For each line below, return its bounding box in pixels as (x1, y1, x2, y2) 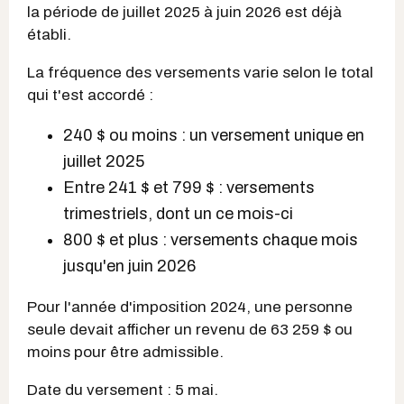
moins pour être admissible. (27, 343, 224, 361)
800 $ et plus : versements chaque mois (63, 230, 358, 249)
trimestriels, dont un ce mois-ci (63, 204, 293, 223)
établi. (27, 25, 71, 43)
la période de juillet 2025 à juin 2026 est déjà (27, 3, 342, 21)
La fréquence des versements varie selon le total (27, 63, 373, 81)
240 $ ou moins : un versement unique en (63, 125, 364, 144)
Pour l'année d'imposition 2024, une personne (27, 298, 353, 316)
